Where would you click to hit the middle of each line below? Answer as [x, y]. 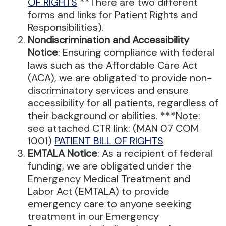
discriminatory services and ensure [108, 91]
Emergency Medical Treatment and [109, 179]
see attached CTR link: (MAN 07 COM [113, 128]
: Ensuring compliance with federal [136, 53]
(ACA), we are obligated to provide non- [120, 78]
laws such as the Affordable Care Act [113, 65]
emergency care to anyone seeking [110, 204]
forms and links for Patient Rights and [113, 15]
